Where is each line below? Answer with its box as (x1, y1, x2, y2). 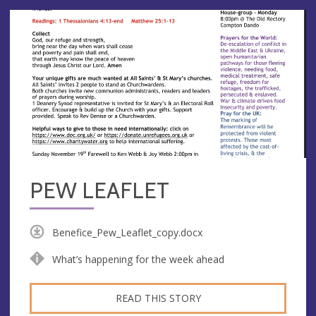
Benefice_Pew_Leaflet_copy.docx (51, 225, 202, 239)
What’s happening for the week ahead (51, 252, 224, 266)
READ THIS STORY (115, 291, 201, 305)
